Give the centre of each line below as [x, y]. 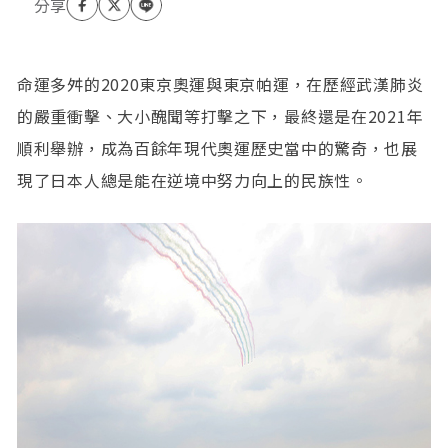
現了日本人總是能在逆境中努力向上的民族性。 [192, 180]
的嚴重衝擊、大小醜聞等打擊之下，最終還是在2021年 [220, 116]
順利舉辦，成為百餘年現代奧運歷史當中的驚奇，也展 [217, 148]
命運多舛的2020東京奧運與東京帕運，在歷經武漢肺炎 [220, 84]
